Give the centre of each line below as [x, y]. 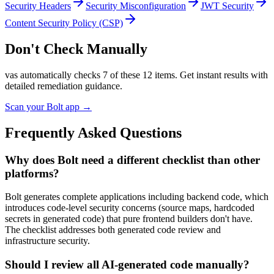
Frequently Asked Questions [93, 132]
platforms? [32, 173]
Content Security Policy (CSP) [64, 23]
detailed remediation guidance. [64, 86]
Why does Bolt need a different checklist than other [132, 160]
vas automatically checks [54, 75]
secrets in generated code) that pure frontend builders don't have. [129, 219]
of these [125, 75]
